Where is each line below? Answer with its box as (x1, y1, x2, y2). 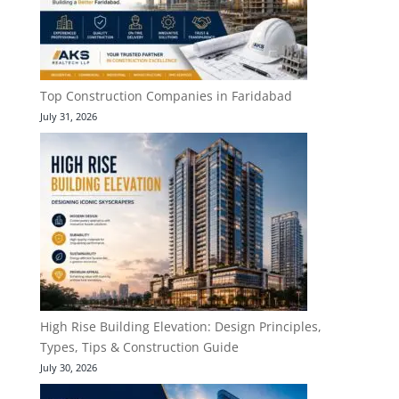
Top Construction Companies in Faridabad (39, 86, 292, 104)
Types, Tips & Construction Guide (39, 338, 239, 355)
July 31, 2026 (39, 109, 97, 123)
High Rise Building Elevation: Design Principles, (39, 317, 322, 335)
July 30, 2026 (39, 360, 97, 374)
